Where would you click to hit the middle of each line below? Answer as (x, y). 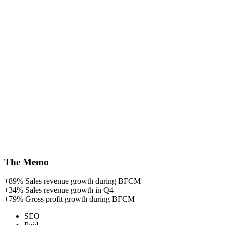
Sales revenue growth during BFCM (83, 181)
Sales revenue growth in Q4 (69, 190)
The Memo (26, 162)
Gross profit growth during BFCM (80, 199)
